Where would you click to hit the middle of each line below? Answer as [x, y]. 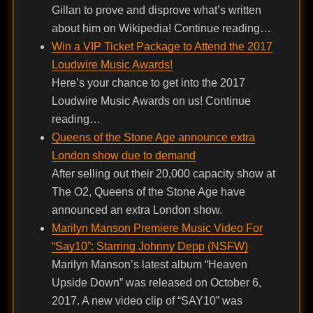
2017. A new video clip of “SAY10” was [147, 301]
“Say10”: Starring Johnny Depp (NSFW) [150, 247]
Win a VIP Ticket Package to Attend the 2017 [162, 47]
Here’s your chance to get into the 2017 [148, 83]
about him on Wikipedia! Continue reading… [161, 29]
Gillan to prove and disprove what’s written [156, 10]
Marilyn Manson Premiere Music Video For [157, 228]
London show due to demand [123, 156]
